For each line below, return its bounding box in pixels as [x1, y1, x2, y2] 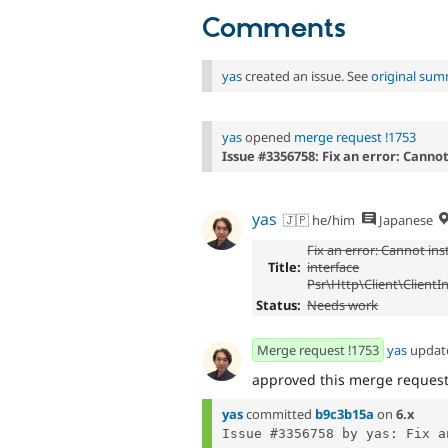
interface [307, 258, 360, 277]
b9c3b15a [315, 405, 374, 424]
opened [242, 127, 294, 146]
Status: [255, 296, 301, 315]
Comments [202, 11, 346, 46]
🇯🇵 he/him [283, 211, 356, 230]
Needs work [307, 296, 379, 315]
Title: [267, 258, 301, 277]
